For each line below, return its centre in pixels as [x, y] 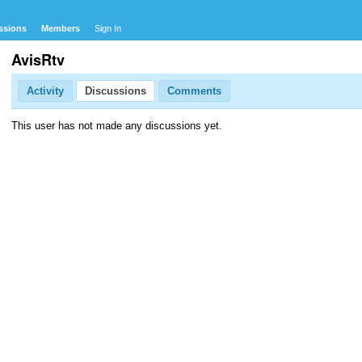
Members [61, 28]
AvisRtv [38, 60]
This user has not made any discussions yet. [117, 126]
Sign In [108, 28]
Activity [45, 91]
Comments [194, 91]
